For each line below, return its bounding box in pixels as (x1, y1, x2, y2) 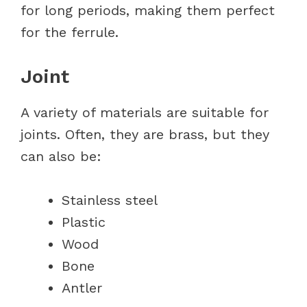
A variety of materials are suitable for (21, 103, 269, 121)
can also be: (21, 147, 101, 164)
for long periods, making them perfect (21, 1, 275, 19)
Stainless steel (62, 191, 158, 208)
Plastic (62, 213, 106, 230)
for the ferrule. (21, 23, 123, 40)
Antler (62, 279, 102, 296)
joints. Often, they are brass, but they (21, 125, 269, 143)
